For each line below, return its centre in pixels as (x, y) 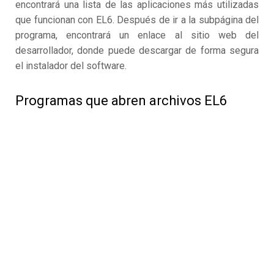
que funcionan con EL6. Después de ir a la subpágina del (137, 20)
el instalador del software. (71, 66)
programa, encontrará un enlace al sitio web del (137, 35)
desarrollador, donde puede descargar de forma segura (137, 51)
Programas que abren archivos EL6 (121, 101)
